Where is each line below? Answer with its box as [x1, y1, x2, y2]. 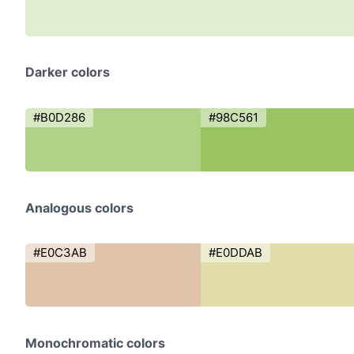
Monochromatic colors [25, 334, 166, 351]
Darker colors [25, 64, 111, 81]
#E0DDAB [208, 245, 262, 261]
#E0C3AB [33, 245, 88, 261]
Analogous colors [25, 199, 134, 216]
